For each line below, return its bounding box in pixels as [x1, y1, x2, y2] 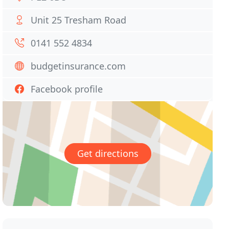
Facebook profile [31, 83, 103, 95]
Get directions [77, 147, 139, 160]
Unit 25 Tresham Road [31, 14, 127, 26]
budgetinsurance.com [31, 60, 126, 72]
